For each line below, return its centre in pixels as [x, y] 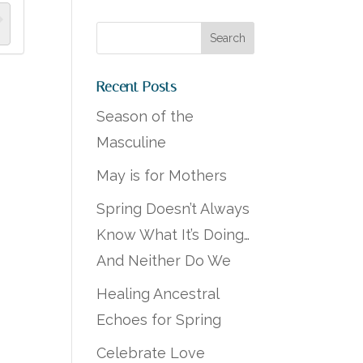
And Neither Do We [164, 261]
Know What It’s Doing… [173, 235]
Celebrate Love [151, 353]
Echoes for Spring [159, 320]
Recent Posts [137, 87]
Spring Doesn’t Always [173, 209]
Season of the [145, 116]
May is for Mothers [162, 175]
